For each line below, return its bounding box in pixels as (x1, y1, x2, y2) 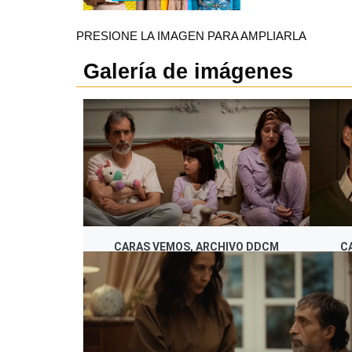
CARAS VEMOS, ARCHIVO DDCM (114, 240, 279, 254)
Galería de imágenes (83, 59, 293, 83)
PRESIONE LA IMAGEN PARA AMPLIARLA (76, 28, 306, 42)
